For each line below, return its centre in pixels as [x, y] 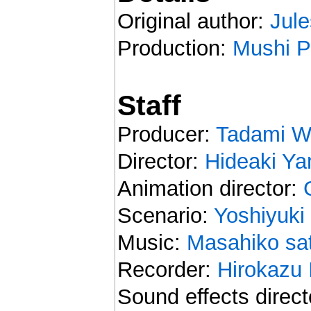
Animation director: [210, 188]
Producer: [166, 134]
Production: [175, 48]
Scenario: [165, 215]
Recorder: [167, 269]
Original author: [193, 21]
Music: [152, 242]
